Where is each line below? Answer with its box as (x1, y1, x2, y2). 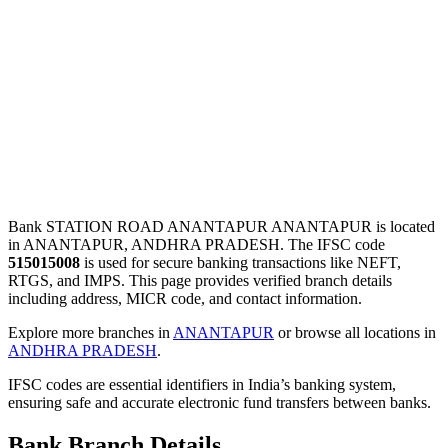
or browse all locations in (274, 323, 436, 341)
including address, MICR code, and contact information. (8, 289, 362, 307)
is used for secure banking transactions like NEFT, (80, 253, 401, 271)
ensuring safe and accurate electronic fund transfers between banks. (8, 393, 431, 411)
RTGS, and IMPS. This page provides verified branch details (8, 271, 392, 289)
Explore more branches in (8, 323, 173, 341)
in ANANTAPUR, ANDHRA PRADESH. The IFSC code (8, 235, 385, 253)
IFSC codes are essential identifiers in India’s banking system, (8, 375, 396, 393)
